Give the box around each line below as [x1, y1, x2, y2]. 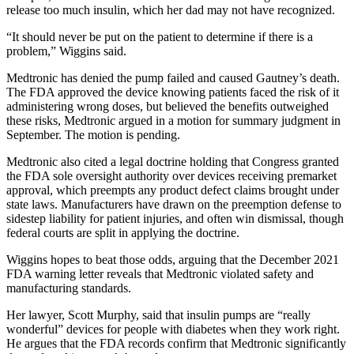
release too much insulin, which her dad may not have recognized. [6, 2, 335, 17]
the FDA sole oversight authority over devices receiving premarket [6, 168, 337, 183]
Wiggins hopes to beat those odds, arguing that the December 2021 [6, 252, 339, 266]
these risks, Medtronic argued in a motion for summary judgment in [6, 113, 341, 127]
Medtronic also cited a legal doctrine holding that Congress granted [6, 154, 339, 168]
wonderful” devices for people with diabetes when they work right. [6, 322, 340, 336]
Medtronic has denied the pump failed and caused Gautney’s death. [6, 70, 340, 85]
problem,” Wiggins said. [6, 43, 126, 58]
